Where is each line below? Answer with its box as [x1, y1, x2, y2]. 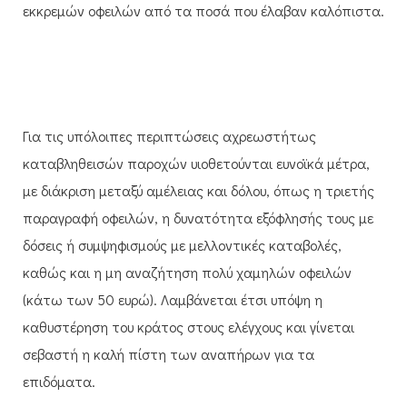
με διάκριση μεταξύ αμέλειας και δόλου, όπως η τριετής [23, 180, 374, 200]
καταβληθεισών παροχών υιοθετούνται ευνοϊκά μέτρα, [23, 153, 370, 173]
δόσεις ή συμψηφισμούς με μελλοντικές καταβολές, [23, 234, 342, 254]
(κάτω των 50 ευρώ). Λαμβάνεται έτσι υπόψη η [23, 289, 323, 309]
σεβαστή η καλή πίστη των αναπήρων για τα [23, 343, 314, 363]
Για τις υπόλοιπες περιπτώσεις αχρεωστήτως [23, 125, 316, 145]
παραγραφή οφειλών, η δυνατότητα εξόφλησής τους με [23, 207, 373, 227]
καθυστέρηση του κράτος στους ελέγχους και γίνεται [23, 316, 354, 336]
